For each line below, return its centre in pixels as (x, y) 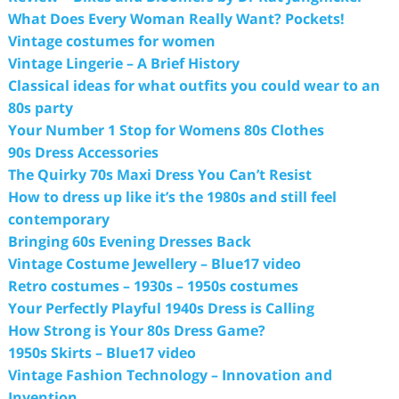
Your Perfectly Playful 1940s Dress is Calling (161, 308)
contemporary (58, 219)
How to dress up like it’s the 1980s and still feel (172, 196)
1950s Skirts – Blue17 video (102, 352)
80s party (40, 107)
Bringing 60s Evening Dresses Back (129, 241)
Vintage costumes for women (111, 41)
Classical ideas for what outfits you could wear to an (194, 85)
